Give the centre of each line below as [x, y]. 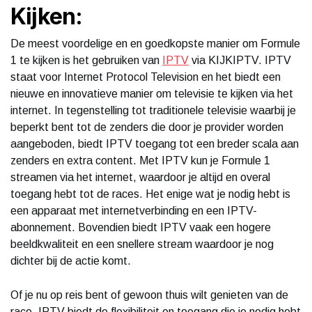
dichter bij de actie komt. [71, 260]
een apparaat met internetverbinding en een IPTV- [134, 210]
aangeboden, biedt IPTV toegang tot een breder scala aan [155, 143]
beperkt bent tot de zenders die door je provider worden [147, 127]
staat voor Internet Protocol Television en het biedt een [146, 77]
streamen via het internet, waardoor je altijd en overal [140, 177]
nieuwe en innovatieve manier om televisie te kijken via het [152, 93]
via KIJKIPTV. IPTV [240, 60]
